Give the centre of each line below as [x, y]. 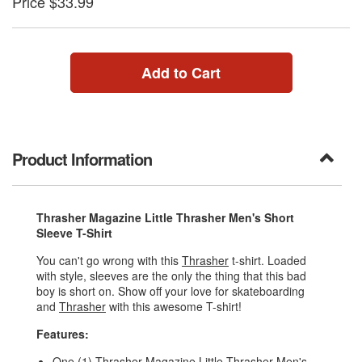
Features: [64, 334]
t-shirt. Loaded [267, 261]
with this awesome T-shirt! [174, 307]
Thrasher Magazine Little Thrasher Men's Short [165, 218]
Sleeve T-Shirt [74, 233]
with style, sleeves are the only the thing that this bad [171, 276]
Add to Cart [181, 73]
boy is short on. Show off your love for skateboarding [170, 291]
